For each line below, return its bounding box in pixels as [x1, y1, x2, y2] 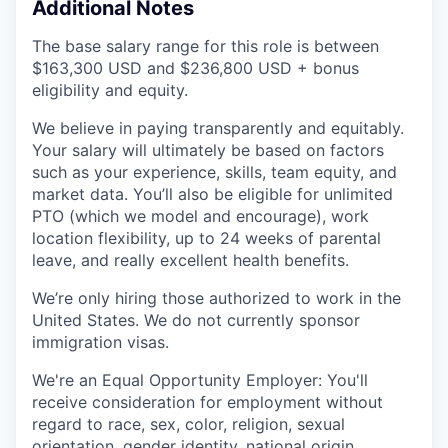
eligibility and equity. [32, 80, 188, 100]
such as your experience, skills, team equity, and [32, 162, 397, 182]
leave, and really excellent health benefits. [32, 250, 349, 270]
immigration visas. [32, 332, 169, 352]
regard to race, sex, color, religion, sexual [32, 414, 345, 434]
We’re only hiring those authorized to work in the [32, 288, 401, 308]
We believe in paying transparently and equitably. [32, 118, 404, 138]
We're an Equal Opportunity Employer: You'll [32, 370, 368, 390]
